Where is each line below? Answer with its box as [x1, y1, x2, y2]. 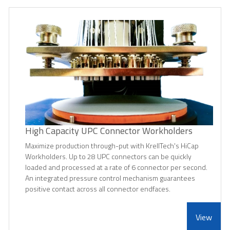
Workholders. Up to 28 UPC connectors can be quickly [25, 151, 191, 162]
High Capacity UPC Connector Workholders [25, 124, 193, 138]
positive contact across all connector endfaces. [25, 183, 170, 195]
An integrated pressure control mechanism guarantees [25, 172, 195, 184]
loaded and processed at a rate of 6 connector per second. [25, 162, 207, 173]
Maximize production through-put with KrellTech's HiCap [25, 140, 199, 151]
